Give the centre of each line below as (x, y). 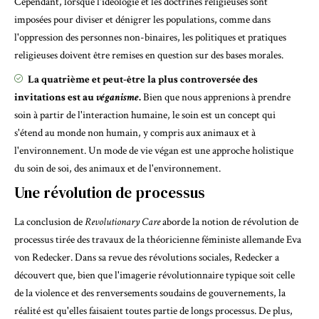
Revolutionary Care (122, 222)
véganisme (117, 97)
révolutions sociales (189, 258)
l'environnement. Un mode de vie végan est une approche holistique (154, 150)
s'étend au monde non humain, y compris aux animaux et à (135, 132)
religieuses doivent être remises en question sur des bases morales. (149, 56)
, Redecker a (254, 258)
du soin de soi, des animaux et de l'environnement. (117, 168)
